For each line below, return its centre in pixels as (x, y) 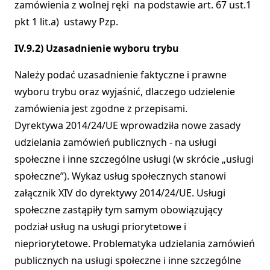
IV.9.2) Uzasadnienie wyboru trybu (97, 49)
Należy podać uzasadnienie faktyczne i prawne (121, 75)
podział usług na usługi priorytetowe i (100, 227)
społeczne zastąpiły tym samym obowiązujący (118, 210)
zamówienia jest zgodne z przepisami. (101, 109)
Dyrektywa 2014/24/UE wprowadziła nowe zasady (127, 126)
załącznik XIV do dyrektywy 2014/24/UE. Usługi (120, 193)
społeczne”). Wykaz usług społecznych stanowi (120, 176)
